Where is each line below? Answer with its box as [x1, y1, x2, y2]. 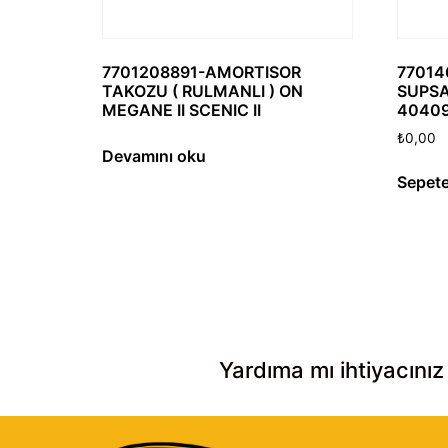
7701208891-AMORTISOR [102, 61, 301, 82]
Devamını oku [102, 145, 206, 166]
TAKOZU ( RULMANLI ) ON [102, 80, 303, 101]
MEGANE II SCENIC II [102, 99, 261, 120]
